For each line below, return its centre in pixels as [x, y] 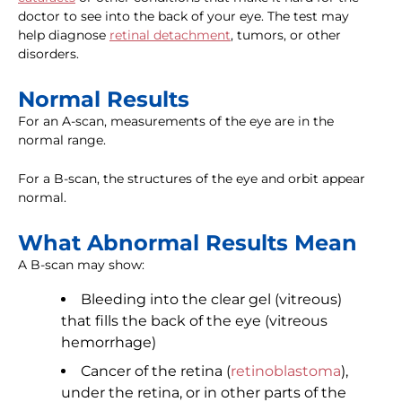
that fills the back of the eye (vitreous [194, 321]
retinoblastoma [286, 371]
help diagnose [64, 35]
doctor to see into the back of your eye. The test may [184, 17]
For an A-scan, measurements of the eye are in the [176, 122]
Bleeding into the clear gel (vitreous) [211, 300]
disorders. [48, 54]
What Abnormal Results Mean [188, 243]
